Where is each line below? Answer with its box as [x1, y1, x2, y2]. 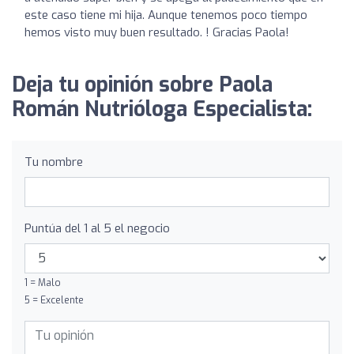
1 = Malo [24, 276, 61, 289]
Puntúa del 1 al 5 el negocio [24, 220, 170, 236]
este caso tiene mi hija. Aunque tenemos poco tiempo [24, 6, 307, 23]
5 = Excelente [24, 293, 84, 307]
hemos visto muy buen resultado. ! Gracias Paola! [24, 24, 289, 40]
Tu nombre [24, 153, 83, 170]
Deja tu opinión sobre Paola [12, 70, 273, 99]
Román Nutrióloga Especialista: [12, 95, 312, 123]
